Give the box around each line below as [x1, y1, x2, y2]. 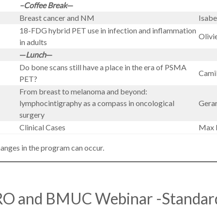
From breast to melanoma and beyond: [19, 87, 147, 96]
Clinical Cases [19, 123, 65, 132]
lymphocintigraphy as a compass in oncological [19, 98, 174, 108]
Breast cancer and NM [19, 13, 94, 22]
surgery [19, 110, 45, 119]
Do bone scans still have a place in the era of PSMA [19, 62, 186, 72]
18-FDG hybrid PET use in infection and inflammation [19, 26, 196, 35]
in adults [19, 37, 47, 46]
